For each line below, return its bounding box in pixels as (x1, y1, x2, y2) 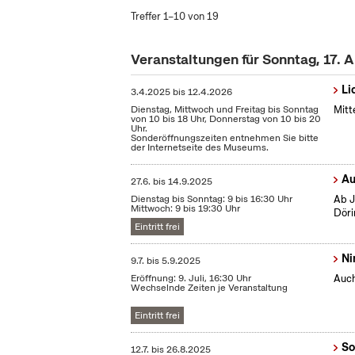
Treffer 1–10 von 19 (131, 10, 219, 23)
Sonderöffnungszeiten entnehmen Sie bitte (131, 132, 319, 145)
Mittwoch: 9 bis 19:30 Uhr (131, 202, 241, 216)
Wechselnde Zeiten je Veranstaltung (131, 281, 288, 295)
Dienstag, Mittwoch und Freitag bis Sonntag (131, 103, 319, 116)
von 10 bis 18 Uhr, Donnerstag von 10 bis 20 (131, 113, 322, 126)
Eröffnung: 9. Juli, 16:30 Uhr (131, 272, 252, 285)
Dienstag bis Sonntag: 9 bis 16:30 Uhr (131, 193, 293, 206)
